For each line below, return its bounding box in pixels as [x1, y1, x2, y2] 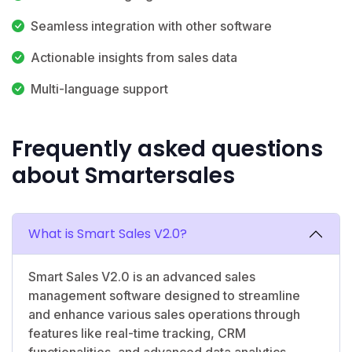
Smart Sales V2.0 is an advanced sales [28, 268, 255, 284]
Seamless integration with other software [31, 17, 272, 34]
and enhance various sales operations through [28, 306, 300, 322]
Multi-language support [31, 80, 168, 97]
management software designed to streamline [28, 287, 300, 303]
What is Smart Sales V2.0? [28, 224, 187, 243]
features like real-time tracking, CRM [28, 324, 246, 341]
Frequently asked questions [12, 133, 323, 164]
